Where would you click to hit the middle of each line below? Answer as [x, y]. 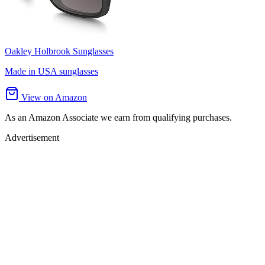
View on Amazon [53, 97]
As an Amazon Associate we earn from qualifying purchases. [118, 117]
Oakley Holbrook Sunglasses [59, 51]
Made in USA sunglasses [51, 71]
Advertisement [32, 137]
